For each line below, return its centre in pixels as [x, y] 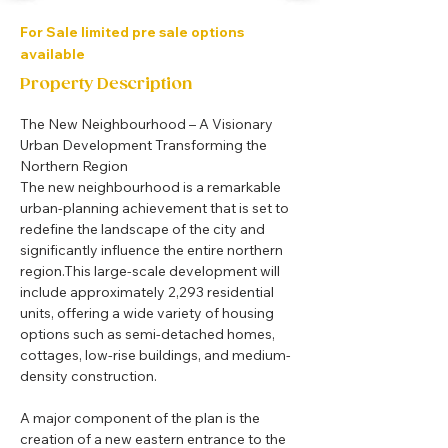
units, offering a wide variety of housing [148, 313]
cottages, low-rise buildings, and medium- [155, 355]
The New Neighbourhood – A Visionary [148, 124]
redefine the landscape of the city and [144, 229]
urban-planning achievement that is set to [156, 208]
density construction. [88, 376]
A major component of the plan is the [141, 418]
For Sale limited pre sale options [132, 32]
